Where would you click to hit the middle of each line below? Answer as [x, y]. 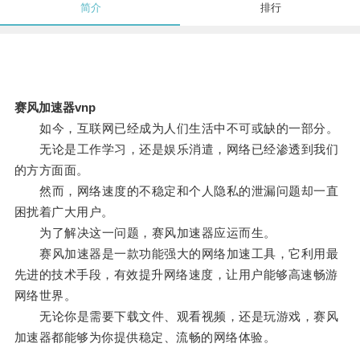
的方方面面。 [51, 170]
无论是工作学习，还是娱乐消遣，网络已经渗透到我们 [176, 149]
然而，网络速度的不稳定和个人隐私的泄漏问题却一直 [176, 191]
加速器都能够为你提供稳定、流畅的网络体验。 [145, 337]
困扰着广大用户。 [64, 212]
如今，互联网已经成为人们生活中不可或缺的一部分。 [176, 129]
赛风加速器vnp [55, 108]
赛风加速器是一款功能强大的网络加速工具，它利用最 [176, 254]
